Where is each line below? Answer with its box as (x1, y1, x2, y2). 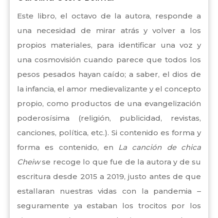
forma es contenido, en (17, 143, 119, 152)
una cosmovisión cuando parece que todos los (17, 55, 201, 64)
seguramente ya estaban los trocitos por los (17, 201, 201, 210)
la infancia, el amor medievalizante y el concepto (17, 84, 201, 93)
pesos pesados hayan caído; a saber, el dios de (17, 70, 201, 79)
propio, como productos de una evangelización (17, 99, 201, 108)
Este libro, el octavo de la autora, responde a (17, 11, 201, 20)
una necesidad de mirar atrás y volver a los (17, 26, 201, 35)
